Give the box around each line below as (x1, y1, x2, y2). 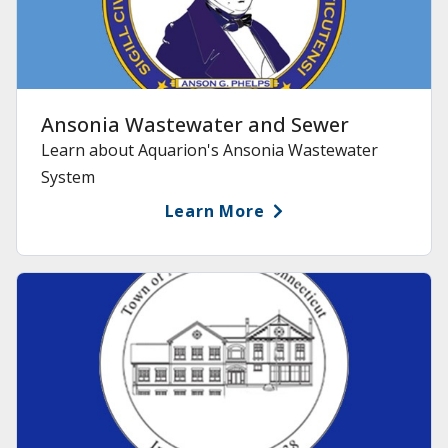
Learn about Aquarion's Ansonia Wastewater (41, 139, 378, 162)
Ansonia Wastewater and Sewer (41, 111, 349, 139)
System (41, 166, 95, 189)
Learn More (164, 200, 265, 223)
